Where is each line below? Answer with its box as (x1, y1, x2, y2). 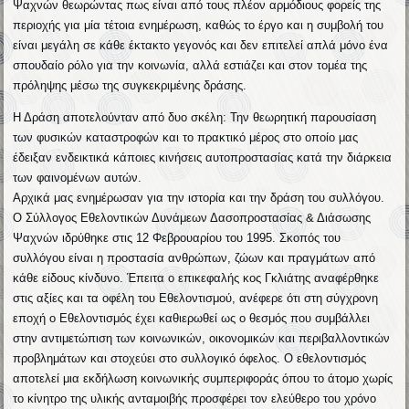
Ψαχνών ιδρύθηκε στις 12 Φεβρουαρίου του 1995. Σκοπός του (13, 230, 341, 245)
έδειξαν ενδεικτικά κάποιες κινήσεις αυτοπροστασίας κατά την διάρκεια (13, 150, 393, 164)
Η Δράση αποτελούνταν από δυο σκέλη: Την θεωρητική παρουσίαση (13, 110, 377, 124)
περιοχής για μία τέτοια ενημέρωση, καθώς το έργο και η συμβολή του (13, 17, 384, 32)
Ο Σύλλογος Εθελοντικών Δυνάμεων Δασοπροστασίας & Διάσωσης (13, 210, 372, 225)
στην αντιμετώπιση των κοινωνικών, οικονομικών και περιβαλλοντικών (13, 330, 391, 345)
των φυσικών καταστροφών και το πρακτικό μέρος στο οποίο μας (13, 130, 359, 144)
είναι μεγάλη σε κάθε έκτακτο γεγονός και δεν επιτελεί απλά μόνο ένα (13, 37, 389, 52)
